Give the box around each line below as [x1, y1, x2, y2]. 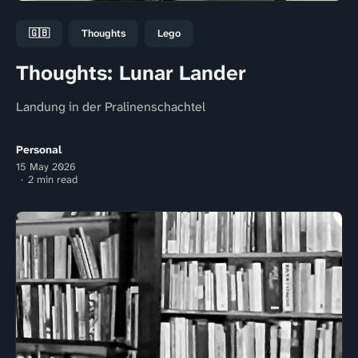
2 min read [28, 172, 78, 186]
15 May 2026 [16, 159, 76, 173]
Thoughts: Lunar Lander [16, 58, 246, 86]
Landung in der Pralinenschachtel [16, 97, 205, 115]
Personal [16, 141, 62, 157]
